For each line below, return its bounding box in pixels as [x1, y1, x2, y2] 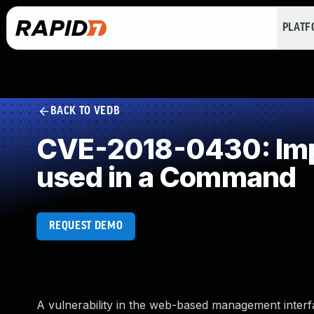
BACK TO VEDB [50, 105, 121, 117]
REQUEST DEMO [48, 220, 123, 232]
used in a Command [36, 160, 296, 194]
